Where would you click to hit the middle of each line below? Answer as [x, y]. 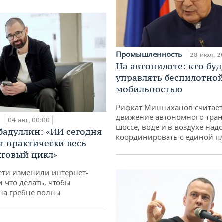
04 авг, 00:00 [29, 120]
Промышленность [150, 54]
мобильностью [149, 89]
